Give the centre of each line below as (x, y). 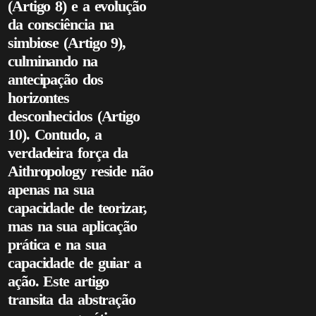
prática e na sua (57, 244)
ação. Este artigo (59, 281)
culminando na (53, 61)
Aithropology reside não (80, 171)
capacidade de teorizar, (77, 208)
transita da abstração (72, 299)
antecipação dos (55, 79)
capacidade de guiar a (74, 263)
